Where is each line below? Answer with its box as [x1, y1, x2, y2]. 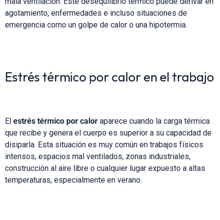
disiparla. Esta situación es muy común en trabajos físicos [5, 139, 203, 149]
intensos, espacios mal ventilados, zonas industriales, [5, 151, 191, 161]
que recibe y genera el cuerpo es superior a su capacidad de [5, 128, 212, 137]
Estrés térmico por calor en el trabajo [5, 68, 214, 85]
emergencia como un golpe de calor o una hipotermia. [5, 20, 187, 29]
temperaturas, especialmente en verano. [5, 175, 142, 185]
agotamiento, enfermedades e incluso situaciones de [5, 8, 187, 18]
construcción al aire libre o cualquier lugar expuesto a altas [5, 163, 205, 173]
